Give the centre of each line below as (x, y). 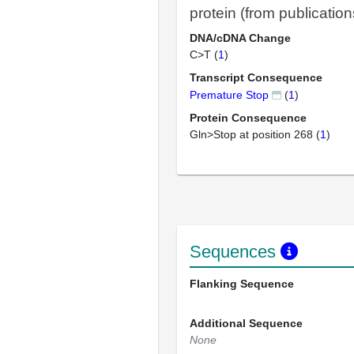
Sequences (235, 252)
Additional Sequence (246, 323)
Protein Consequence (248, 118)
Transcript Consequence (256, 77)
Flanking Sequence (242, 284)
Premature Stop (229, 95)
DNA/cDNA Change (240, 38)
